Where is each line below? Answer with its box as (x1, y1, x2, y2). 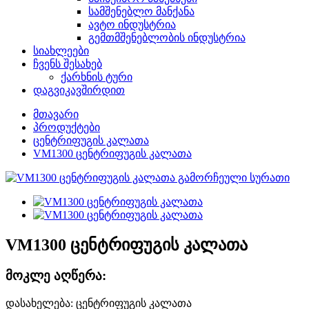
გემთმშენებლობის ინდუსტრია (88, 32, 246, 43)
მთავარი (33, 108, 79, 120)
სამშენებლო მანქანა (88, 6, 195, 17)
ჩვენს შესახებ (33, 58, 102, 70)
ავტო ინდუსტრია (88, 19, 176, 30)
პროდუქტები (33, 121, 100, 133)
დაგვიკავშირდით (33, 84, 125, 96)
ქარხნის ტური (61, 71, 132, 83)
